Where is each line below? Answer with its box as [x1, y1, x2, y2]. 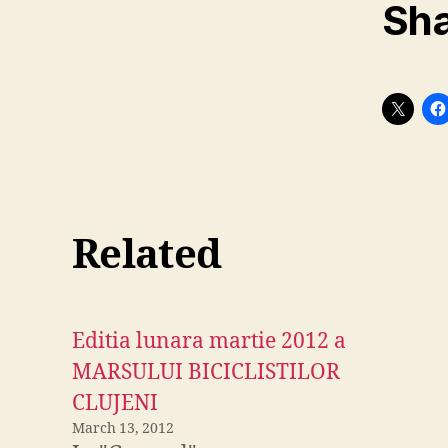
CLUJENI [72, 390, 158, 417]
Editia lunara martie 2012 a [72, 328, 346, 355]
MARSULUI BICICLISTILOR [72, 359, 340, 386]
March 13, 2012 [72, 420, 174, 437]
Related [72, 231, 222, 281]
